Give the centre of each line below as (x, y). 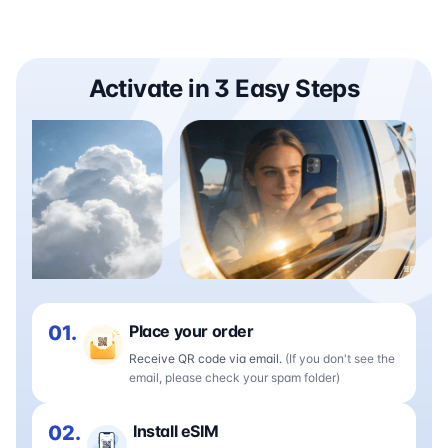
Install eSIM (176, 431)
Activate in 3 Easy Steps (224, 88)
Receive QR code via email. (207, 359)
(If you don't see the (340, 359)
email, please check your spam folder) (234, 378)
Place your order (191, 331)
